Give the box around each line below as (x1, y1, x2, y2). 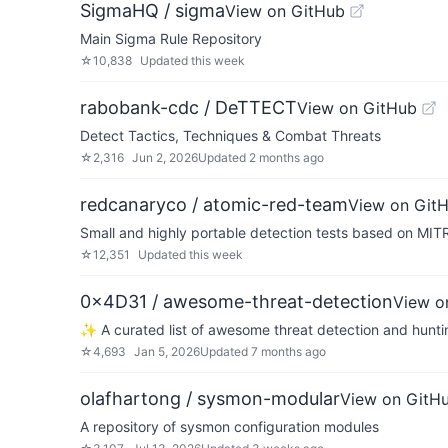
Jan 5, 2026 (134, 344, 200, 359)
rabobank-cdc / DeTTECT (80, 97, 297, 118)
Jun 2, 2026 (132, 150, 198, 165)
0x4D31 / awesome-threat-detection (80, 291, 393, 312)
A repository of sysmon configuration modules (80, 418, 379, 435)
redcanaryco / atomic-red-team (80, 194, 348, 215)
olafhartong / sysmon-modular (80, 388, 340, 409)
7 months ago (251, 344, 326, 359)
